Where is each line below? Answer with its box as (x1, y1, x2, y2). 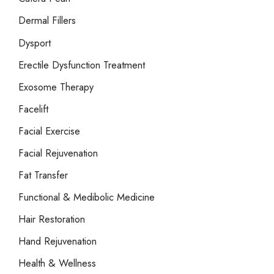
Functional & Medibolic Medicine (18, 190, 155, 205)
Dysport (18, 35, 51, 50)
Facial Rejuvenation (18, 146, 98, 160)
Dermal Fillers (18, 13, 76, 28)
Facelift (18, 101, 48, 116)
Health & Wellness (18, 256, 96, 271)
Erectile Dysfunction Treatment (18, 57, 145, 72)
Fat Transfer (18, 168, 68, 183)
